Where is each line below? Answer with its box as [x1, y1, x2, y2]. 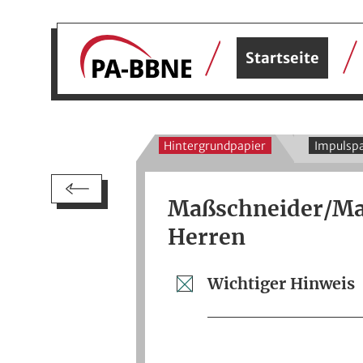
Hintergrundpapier [164, 138, 267, 153]
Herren [168, 223, 246, 250]
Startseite [246, 49, 320, 68]
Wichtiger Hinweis [207, 273, 356, 293]
